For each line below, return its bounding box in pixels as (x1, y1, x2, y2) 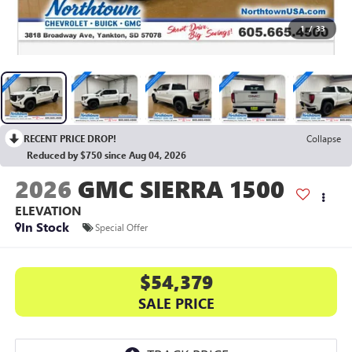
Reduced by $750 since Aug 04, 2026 (27, 148, 186, 162)
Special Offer (94, 220, 148, 233)
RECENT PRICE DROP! (24, 132, 116, 145)
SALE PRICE (137, 293, 214, 313)
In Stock (20, 218, 69, 236)
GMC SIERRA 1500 (77, 173, 284, 205)
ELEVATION (14, 202, 82, 219)
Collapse (306, 132, 341, 145)
